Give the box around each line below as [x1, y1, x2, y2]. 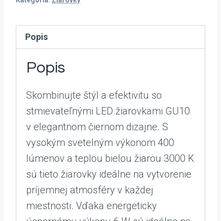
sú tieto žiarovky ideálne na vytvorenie [26, 168, 191, 180]
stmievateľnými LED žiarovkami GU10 [26, 105, 190, 117]
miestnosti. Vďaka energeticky [26, 200, 157, 212]
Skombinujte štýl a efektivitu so [26, 89, 162, 101]
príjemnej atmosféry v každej [26, 184, 153, 196]
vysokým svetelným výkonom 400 [26, 137, 174, 148]
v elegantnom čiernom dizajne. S [26, 121, 168, 133]
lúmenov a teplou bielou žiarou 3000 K [26, 152, 194, 164]
